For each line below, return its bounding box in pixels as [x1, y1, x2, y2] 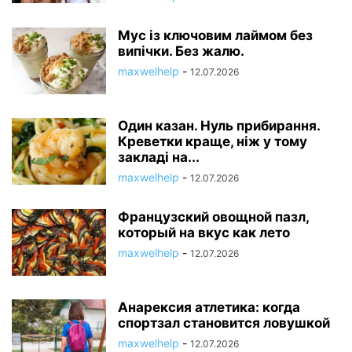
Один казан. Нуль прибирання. [118, 118, 320, 134]
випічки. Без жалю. [118, 43, 244, 59]
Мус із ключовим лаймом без [118, 27, 313, 43]
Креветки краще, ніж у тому [118, 134, 307, 149]
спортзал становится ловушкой [118, 315, 330, 331]
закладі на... [118, 149, 200, 165]
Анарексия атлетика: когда [118, 299, 300, 315]
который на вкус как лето [118, 225, 290, 240]
